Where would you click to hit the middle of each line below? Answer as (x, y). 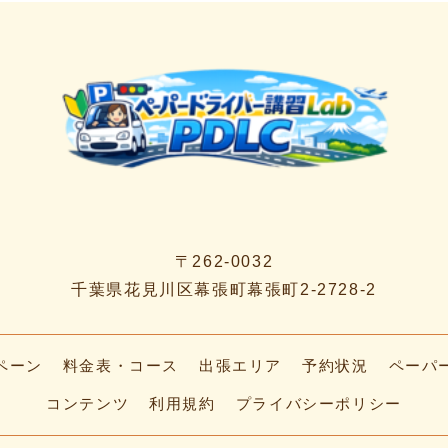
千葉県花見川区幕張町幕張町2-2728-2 (224, 289)
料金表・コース (121, 365)
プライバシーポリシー (318, 403)
